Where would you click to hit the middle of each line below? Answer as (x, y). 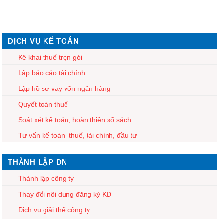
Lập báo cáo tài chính (52, 73)
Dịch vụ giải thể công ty (54, 209)
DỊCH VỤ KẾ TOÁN (44, 41)
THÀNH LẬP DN (38, 162)
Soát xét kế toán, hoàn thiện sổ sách (75, 120)
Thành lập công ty (46, 178)
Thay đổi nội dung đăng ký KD (65, 194)
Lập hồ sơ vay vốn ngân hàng (64, 88)
